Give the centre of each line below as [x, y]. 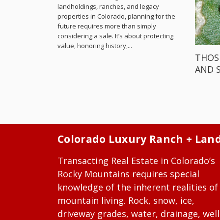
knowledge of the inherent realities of [138, 187]
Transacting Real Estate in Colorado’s [136, 161]
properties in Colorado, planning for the [116, 16]
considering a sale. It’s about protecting [115, 36]
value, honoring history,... [95, 46]
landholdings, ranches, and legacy [108, 6]
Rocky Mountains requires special [128, 174]
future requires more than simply [107, 26]
